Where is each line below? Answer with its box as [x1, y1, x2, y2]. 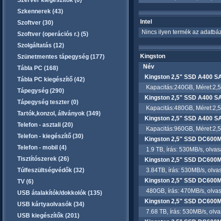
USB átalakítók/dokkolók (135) [17, 189, 102, 196]
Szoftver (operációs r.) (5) [17, 31, 88, 37]
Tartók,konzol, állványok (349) [17, 110, 101, 117]
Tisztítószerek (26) [17, 155, 69, 162]
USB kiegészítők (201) [17, 212, 79, 219]
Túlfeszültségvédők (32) [17, 167, 84, 174]
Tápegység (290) [17, 87, 64, 94]
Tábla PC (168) [17, 65, 58, 72]
